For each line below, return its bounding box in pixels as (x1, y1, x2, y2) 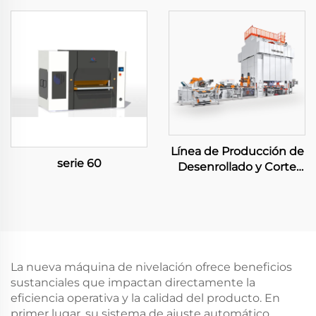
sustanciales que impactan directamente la (11, 275, 255, 289)
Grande (217, 175, 257, 189)
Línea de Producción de (170, 144, 304, 158)
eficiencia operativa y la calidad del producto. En (11, 291, 280, 305)
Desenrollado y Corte (178, 159, 296, 174)
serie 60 (56, 156, 102, 170)
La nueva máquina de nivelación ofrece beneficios (11, 260, 292, 274)
